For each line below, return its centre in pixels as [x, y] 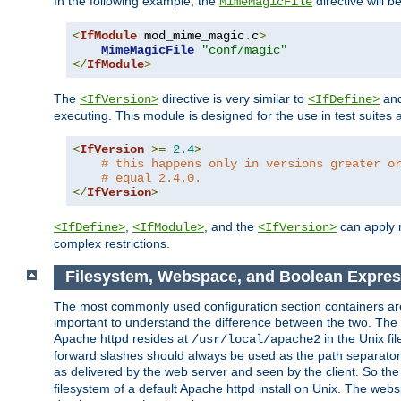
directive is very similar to [233, 98]
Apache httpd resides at [123, 339]
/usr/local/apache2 [256, 340]
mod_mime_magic [191, 35]
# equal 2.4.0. [151, 178]
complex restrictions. [112, 243]
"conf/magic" [244, 50]
